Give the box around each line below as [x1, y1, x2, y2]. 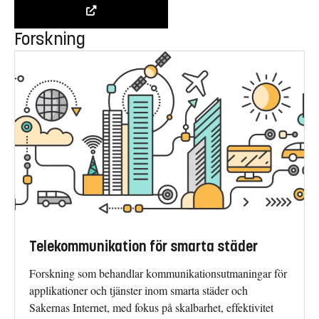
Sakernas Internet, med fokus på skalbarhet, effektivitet [29, 299, 273, 315]
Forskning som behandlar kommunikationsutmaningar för [29, 265, 287, 281]
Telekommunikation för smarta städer [29, 237, 258, 256]
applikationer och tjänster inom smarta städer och [29, 282, 248, 298]
